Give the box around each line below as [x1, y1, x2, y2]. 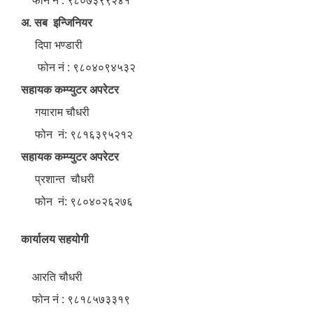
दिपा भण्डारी [21, 39, 82, 52]
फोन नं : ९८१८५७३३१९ [21, 293, 130, 306]
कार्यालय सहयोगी [21, 233, 89, 246]
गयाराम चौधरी [21, 106, 89, 119]
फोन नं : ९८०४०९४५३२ [21, 61, 136, 74]
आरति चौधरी [21, 271, 85, 284]
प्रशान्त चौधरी [21, 173, 94, 186]
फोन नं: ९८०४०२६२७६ [21, 196, 133, 208]
